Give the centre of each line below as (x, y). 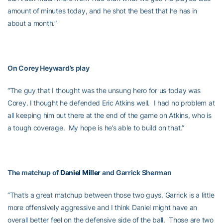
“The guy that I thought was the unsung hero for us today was (104, 90)
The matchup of (34, 172)
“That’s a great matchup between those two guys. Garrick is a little (111, 195)
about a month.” (32, 23)
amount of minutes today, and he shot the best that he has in (103, 11)
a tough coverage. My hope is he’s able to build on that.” (96, 128)
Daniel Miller (80, 172)
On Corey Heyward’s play (49, 68)
